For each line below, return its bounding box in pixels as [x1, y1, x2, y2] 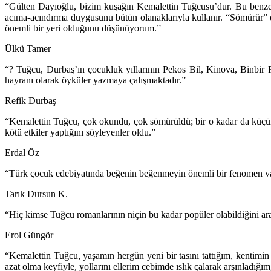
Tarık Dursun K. [5, 189, 68, 200]
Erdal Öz [5, 148, 39, 158]
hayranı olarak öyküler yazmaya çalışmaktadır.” [5, 75, 186, 86]
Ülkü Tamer [5, 44, 51, 54]
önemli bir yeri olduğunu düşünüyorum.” [5, 23, 161, 34]
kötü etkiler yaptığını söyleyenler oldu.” [5, 127, 155, 138]
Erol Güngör [5, 230, 53, 241]
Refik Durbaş [5, 96, 56, 106]
